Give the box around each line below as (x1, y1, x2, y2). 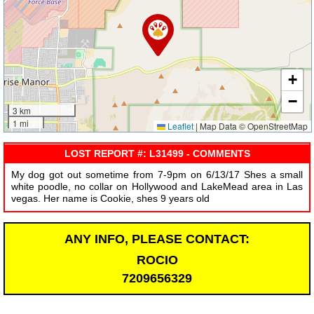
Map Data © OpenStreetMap (198, 120, 308, 132)
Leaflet (165, 120, 194, 132)
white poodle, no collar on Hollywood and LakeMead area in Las (11, 181, 303, 193)
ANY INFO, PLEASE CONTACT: (64, 231, 250, 246)
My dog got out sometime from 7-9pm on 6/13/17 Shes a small (11, 169, 303, 181)
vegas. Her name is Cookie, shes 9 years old (11, 193, 210, 205)
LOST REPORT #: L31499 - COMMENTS (64, 147, 250, 159)
